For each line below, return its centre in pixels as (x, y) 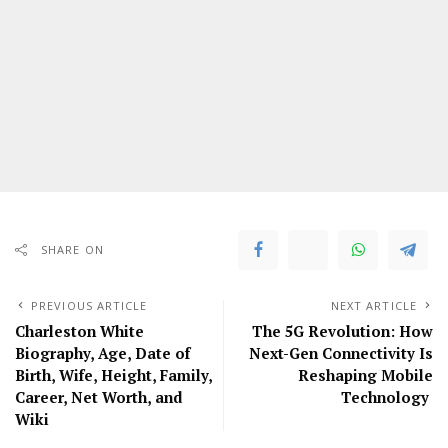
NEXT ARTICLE (373, 305)
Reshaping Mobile (365, 375)
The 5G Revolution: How (342, 331)
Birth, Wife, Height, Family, (114, 375)
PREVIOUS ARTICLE (89, 305)
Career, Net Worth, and (98, 397)
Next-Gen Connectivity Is (341, 353)
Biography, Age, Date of (102, 353)
